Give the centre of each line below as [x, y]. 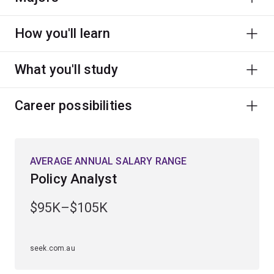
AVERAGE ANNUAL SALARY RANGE [109, 161]
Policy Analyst [74, 179]
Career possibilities [74, 105]
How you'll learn [63, 33]
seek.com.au [53, 248]
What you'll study [66, 69]
